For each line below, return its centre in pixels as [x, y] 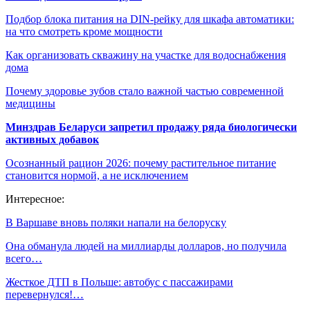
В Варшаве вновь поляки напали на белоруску [116, 223]
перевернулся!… [45, 295]
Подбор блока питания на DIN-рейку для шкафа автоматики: [150, 19]
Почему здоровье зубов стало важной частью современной [145, 91]
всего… [24, 259]
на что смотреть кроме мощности [84, 32]
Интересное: [35, 199]
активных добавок [52, 140]
